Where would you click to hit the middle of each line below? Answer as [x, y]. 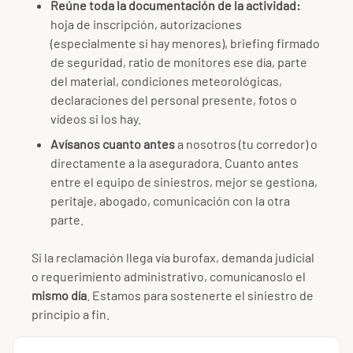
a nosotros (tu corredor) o [246, 143]
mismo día [59, 295]
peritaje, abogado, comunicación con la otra [170, 200]
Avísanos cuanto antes [113, 143]
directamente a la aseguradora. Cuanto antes [175, 162]
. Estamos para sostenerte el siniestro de [200, 295]
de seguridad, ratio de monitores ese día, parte [179, 61]
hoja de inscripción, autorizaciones [146, 24]
